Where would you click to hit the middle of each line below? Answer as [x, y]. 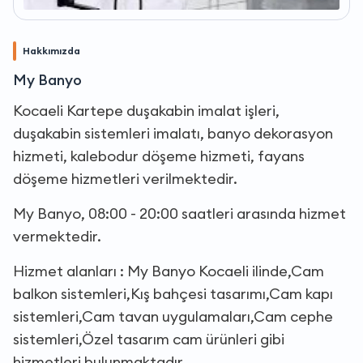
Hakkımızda [51, 50]
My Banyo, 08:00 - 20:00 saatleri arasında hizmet [179, 213]
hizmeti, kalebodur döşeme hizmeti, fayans [159, 156]
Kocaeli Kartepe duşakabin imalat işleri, [146, 110]
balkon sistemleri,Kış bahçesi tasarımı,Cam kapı [173, 293]
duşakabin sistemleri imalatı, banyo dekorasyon [173, 133]
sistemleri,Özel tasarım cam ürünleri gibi [149, 339]
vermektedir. [57, 236]
